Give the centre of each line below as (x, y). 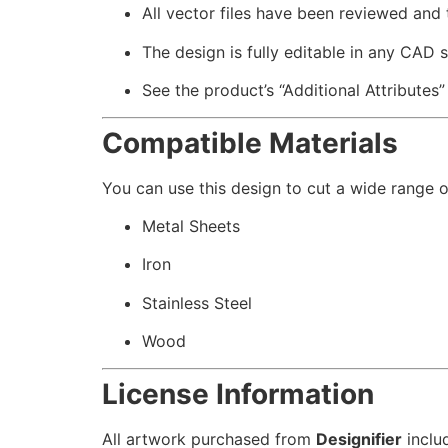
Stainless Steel (197, 302)
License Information (238, 393)
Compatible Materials (250, 142)
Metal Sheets (191, 225)
